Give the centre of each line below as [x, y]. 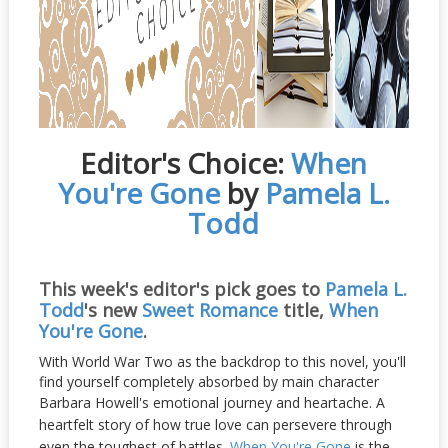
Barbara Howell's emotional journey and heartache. [207, 402]
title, [303, 310]
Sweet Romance [209, 310]
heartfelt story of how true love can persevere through [215, 424]
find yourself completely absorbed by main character [208, 381]
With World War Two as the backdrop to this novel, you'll [222, 361]
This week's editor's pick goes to [181, 289]
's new [112, 310]
